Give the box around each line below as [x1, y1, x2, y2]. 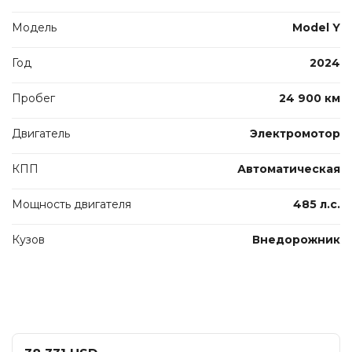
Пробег [12, 90, 55, 105]
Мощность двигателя [12, 196, 131, 211]
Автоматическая [237, 161, 340, 176]
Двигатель [12, 126, 70, 141]
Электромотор [250, 126, 340, 141]
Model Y [292, 20, 340, 35]
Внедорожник [252, 232, 340, 247]
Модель [12, 20, 57, 35]
